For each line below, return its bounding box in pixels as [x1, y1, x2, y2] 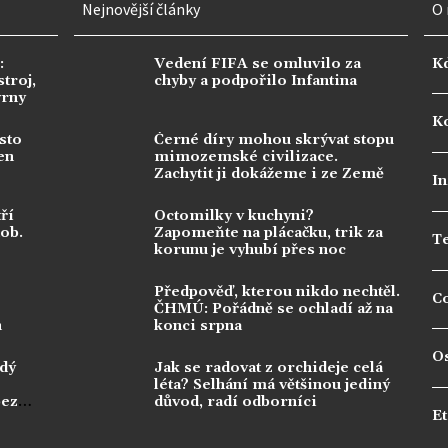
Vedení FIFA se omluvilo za [154, 54, 361, 73]
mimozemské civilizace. [154, 147, 338, 166]
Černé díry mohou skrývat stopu [154, 130, 394, 149]
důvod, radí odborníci [154, 392, 317, 411]
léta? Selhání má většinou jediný [154, 375, 390, 394]
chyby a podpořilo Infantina [154, 71, 357, 90]
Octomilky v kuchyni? [154, 206, 314, 225]
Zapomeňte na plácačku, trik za [154, 223, 383, 242]
